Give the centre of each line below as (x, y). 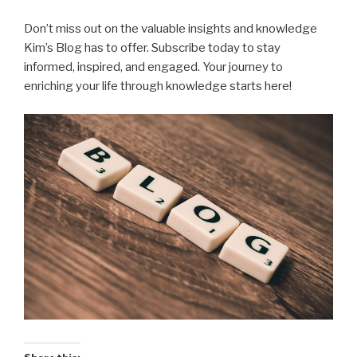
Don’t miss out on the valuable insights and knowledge (171, 29)
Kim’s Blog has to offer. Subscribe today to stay (152, 48)
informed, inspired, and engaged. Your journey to (153, 67)
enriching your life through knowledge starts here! (158, 86)
